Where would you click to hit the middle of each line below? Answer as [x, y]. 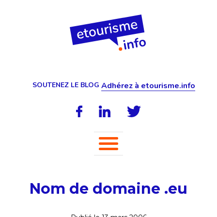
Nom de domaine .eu [108, 189]
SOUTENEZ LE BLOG [66, 85]
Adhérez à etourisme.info [148, 86]
